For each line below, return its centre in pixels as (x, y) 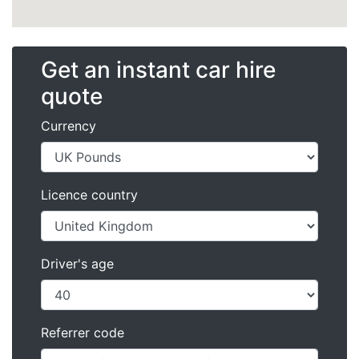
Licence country (89, 195)
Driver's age (77, 264)
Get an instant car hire (158, 70)
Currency (69, 126)
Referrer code (83, 333)
